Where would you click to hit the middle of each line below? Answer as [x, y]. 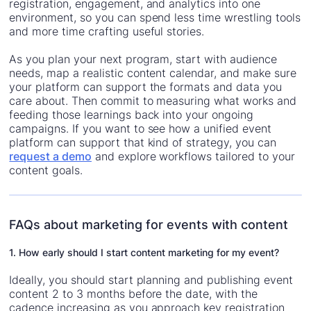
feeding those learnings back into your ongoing [131, 115]
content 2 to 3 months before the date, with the [133, 294]
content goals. [46, 170]
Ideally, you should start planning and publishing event [151, 280]
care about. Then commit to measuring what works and [153, 101]
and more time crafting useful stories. [107, 32]
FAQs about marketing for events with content [149, 225]
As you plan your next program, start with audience [143, 59]
